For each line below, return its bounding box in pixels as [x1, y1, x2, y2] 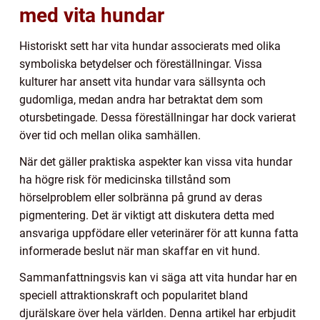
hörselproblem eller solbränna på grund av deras [19, 191, 262, 205]
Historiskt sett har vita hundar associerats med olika [19, 39, 281, 54]
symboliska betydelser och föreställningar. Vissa [19, 57, 262, 71]
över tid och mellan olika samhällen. [19, 129, 201, 143]
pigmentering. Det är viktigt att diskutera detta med [19, 209, 274, 223]
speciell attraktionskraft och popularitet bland [19, 289, 248, 303]
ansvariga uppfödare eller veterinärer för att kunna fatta [19, 226, 299, 241]
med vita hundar [19, 4, 164, 28]
